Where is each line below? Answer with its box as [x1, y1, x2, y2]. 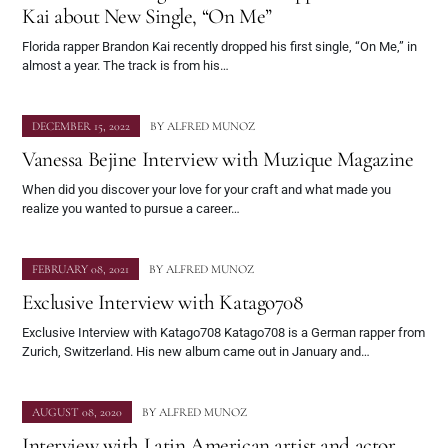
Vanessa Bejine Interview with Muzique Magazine [22, 145, 414, 172]
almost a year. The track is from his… [22, 57, 229, 73]
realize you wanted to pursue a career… [22, 200, 240, 216]
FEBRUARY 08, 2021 [32, 261, 129, 276]
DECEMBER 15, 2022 [32, 118, 130, 133]
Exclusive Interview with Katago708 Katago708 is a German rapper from [22, 324, 425, 340]
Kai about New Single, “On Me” [22, 2, 272, 29]
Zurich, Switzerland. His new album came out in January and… [22, 343, 370, 359]
